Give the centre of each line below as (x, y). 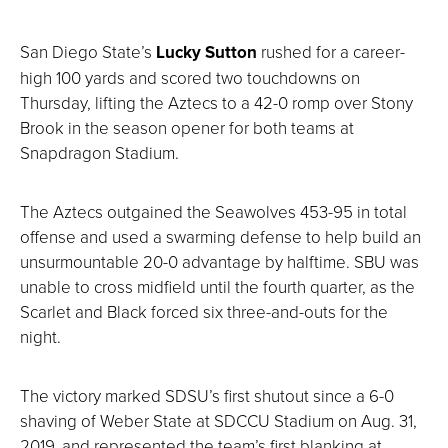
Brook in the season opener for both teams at (187, 127)
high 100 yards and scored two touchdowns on (190, 77)
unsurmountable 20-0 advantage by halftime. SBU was (219, 261)
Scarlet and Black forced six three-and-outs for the (204, 311)
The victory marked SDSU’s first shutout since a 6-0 (207, 395)
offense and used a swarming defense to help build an (220, 236)
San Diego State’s (88, 51)
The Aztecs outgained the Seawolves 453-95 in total (213, 211)
